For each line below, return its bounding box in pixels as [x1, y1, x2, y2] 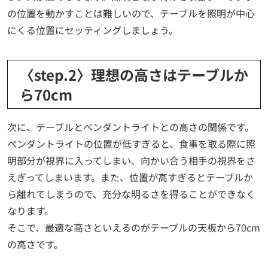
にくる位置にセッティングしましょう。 [7, 23, 178, 38]
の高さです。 [7, 237, 63, 252]
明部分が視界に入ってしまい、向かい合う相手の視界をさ [7, 153, 255, 168]
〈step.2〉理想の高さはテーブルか [20, 64, 248, 86]
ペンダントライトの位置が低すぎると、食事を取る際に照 [7, 136, 255, 151]
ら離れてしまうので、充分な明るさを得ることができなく [7, 187, 255, 202]
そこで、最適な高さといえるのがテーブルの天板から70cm [7, 220, 260, 235]
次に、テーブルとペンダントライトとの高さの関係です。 [7, 120, 254, 135]
